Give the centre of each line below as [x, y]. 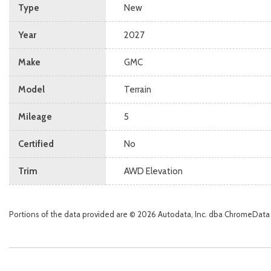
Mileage [35, 117]
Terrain [138, 90]
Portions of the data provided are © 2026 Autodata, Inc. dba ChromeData [139, 214]
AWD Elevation [153, 171]
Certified [36, 144]
